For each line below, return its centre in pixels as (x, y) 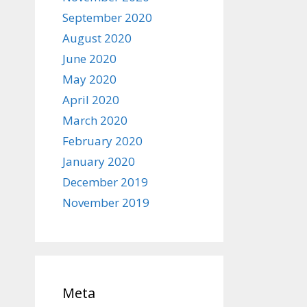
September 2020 (107, 17)
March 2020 (95, 120)
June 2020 (89, 59)
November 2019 (106, 202)
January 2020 (99, 161)
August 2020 (97, 38)
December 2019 (105, 182)
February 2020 (102, 141)
